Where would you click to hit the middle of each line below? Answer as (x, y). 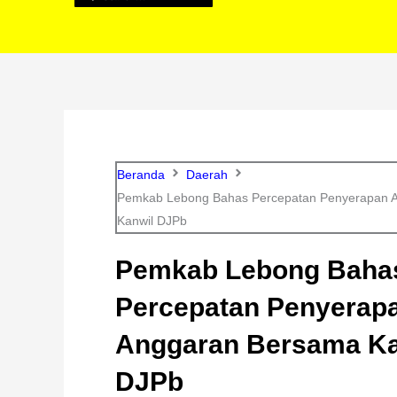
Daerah (207, 174)
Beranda (141, 174)
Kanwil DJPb (152, 220)
